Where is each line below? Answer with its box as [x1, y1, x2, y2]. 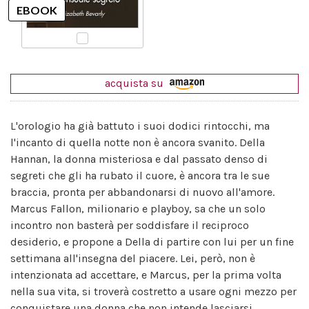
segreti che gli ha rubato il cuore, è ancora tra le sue [10, 168, 270, 182]
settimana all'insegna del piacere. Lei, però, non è [10, 251, 255, 265]
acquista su [105, 76, 166, 90]
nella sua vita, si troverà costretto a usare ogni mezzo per [10, 284, 297, 298]
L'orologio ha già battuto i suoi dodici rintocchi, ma [10, 119, 270, 132]
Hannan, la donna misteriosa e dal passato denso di [10, 152, 268, 166]
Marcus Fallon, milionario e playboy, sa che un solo [10, 201, 266, 215]
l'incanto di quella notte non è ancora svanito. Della [10, 135, 265, 149]
